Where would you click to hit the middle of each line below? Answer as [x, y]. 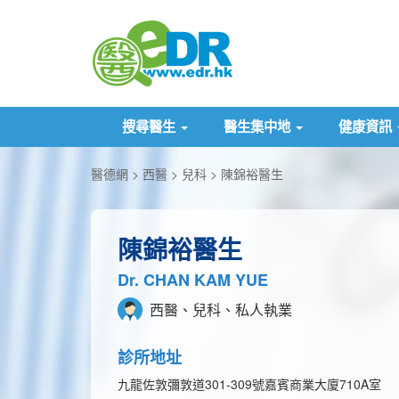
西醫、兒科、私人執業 [219, 309]
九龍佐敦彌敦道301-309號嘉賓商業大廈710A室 [249, 384]
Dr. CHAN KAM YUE [193, 280]
